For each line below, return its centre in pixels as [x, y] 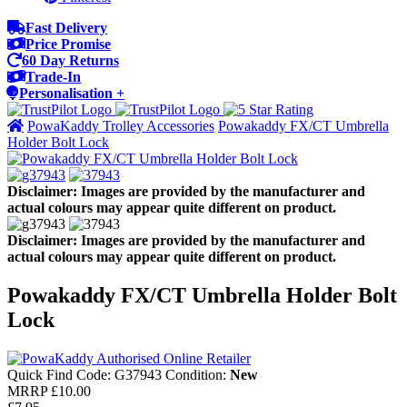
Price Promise [68, 44]
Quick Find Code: [61, 374]
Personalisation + [72, 93]
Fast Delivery [66, 28]
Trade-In [53, 77]
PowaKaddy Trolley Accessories [121, 126]
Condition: [198, 374]
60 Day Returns [70, 60]
